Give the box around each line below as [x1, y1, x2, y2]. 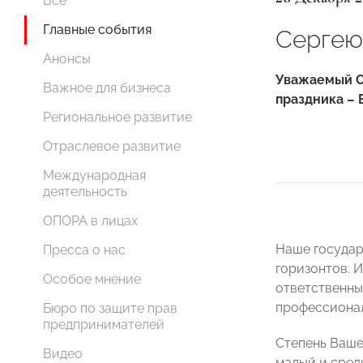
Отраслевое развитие [43, 139, 181, 154]
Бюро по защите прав [43, 301, 177, 316]
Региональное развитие [43, 109, 192, 125]
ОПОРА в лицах [43, 213, 138, 228]
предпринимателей [43, 317, 164, 332]
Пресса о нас [43, 242, 126, 258]
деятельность [43, 184, 127, 199]
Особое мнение [43, 271, 141, 287]
